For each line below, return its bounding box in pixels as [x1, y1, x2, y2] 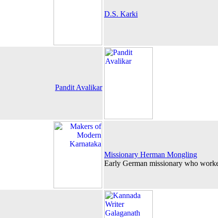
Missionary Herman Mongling [104, 150, 197, 159]
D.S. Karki [104, 10, 138, 18]
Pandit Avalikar [55, 83, 102, 91]
